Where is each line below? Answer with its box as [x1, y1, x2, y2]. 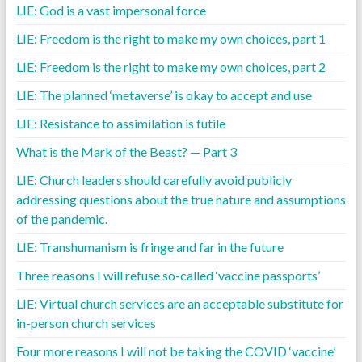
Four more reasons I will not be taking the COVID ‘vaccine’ [15, 343, 335, 359]
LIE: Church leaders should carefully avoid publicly [15, 171, 292, 187]
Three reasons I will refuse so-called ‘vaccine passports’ [15, 267, 320, 283]
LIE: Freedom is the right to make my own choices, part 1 [15, 30, 326, 46]
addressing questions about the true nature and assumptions [15, 191, 346, 207]
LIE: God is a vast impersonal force [15, 2, 206, 18]
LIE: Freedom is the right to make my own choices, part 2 [15, 58, 326, 74]
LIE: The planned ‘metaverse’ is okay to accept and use [15, 86, 312, 103]
